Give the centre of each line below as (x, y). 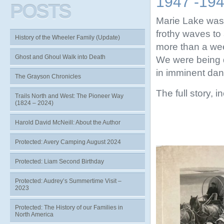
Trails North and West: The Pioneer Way (69, 96)
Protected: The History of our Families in (69, 207)
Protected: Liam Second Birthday (59, 161)
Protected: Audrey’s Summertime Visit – (68, 181)
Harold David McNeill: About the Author (68, 122)
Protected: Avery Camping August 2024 (68, 142)
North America (34, 214)
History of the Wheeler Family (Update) (67, 37)
